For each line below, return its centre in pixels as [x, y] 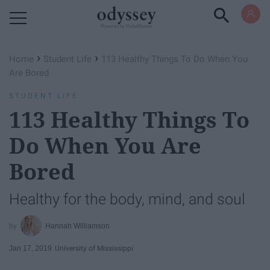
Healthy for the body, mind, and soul [127, 199]
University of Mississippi [94, 248]
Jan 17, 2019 [30, 248]
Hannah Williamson [78, 226]
